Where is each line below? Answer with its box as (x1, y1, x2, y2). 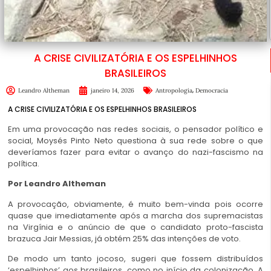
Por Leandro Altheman (8, 178, 106, 190)
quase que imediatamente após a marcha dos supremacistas (8, 209, 263, 221)
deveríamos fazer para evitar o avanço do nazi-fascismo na (8, 146, 263, 158)
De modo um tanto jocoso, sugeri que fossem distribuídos (8, 253, 263, 264)
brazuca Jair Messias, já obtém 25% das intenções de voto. (8, 232, 241, 244)
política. (8, 157, 39, 169)
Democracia (195, 86, 228, 94)
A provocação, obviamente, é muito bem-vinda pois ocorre (8, 198, 263, 210)
